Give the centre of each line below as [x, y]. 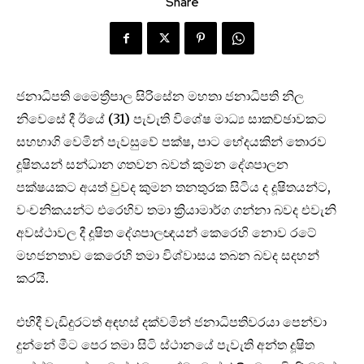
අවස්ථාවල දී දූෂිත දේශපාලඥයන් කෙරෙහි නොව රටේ [167, 233]
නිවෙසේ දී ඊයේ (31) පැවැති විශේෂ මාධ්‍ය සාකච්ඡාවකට [171, 119]
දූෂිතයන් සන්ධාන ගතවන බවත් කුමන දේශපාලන [152, 165]
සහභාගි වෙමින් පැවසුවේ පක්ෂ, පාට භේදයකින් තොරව [171, 142]
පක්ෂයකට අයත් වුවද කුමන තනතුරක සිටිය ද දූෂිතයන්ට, [173, 187]
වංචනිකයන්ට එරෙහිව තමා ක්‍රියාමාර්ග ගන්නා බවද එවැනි [176, 210]
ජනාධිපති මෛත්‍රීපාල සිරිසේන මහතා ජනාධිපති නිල [160, 96]
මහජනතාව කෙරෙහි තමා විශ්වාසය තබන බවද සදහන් [168, 256]
